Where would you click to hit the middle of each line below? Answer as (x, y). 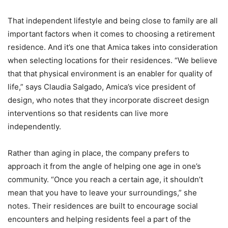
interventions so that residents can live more (88, 113)
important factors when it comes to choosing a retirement (111, 34)
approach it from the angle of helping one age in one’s (104, 166)
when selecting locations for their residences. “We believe (112, 60)
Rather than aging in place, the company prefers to (98, 153)
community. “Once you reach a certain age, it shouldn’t (105, 179)
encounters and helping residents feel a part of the (99, 219)
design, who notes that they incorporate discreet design (108, 100)
